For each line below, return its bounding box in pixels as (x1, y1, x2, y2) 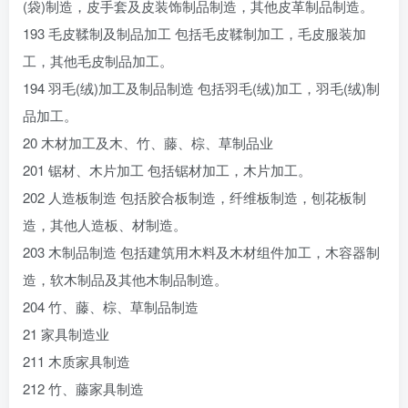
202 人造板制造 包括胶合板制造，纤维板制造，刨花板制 (23, 188, 366, 207)
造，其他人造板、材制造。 (23, 215, 187, 234)
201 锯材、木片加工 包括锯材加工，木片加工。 (23, 160, 311, 179)
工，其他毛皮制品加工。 (23, 51, 173, 70)
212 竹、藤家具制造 (23, 379, 144, 398)
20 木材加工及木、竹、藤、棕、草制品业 (23, 133, 273, 152)
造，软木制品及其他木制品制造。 (23, 270, 228, 289)
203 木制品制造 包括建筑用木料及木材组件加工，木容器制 (23, 242, 380, 261)
